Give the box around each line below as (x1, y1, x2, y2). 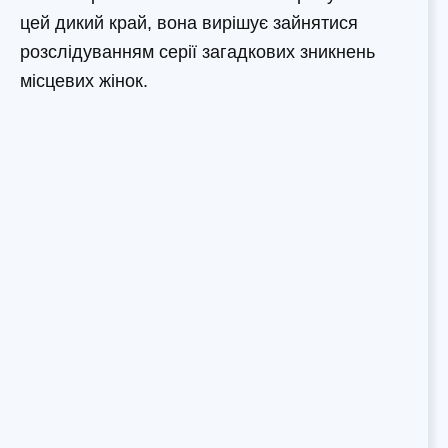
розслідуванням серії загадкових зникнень (20, 41, 375, 62)
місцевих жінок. (20, 70, 148, 91)
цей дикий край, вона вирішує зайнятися (20, 12, 358, 33)
